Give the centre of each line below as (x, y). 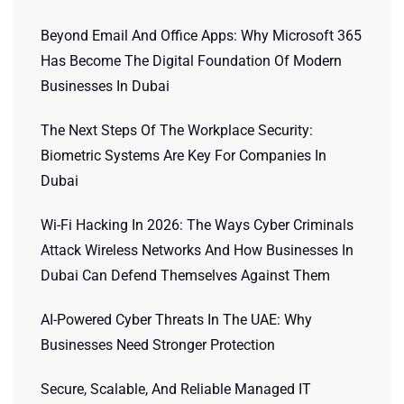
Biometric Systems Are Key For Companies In (184, 156)
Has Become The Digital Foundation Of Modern (191, 61)
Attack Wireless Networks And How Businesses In (197, 250)
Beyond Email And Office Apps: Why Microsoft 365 (201, 36)
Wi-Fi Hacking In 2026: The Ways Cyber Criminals (197, 225)
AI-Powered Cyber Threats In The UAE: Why (176, 320)
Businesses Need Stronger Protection (158, 345)
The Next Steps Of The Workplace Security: (177, 130)
